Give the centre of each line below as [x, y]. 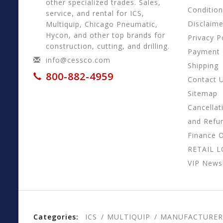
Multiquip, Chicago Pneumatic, [102, 24]
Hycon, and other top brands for [106, 35]
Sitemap [203, 93]
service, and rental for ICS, [95, 13]
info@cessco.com [78, 60]
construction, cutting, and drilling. [108, 46]
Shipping [203, 65]
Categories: [56, 217]
